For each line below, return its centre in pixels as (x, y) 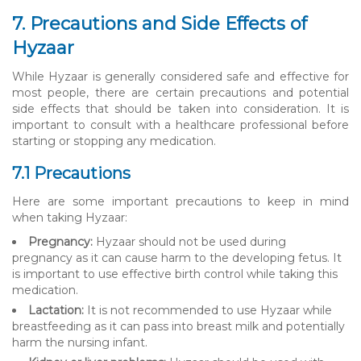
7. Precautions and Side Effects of (160, 23)
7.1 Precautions (71, 173)
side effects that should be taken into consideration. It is (180, 108)
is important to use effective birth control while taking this (175, 274)
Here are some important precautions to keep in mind (180, 201)
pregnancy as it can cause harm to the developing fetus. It (177, 257)
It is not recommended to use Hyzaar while (208, 310)
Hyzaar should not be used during (189, 241)
